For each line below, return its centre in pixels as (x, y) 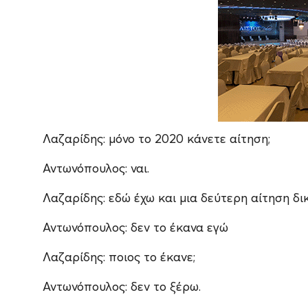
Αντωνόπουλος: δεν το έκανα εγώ (135, 228)
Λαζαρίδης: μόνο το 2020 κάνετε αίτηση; (156, 139)
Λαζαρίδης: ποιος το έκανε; (119, 257)
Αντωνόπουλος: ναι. (96, 168)
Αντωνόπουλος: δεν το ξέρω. (122, 287)
